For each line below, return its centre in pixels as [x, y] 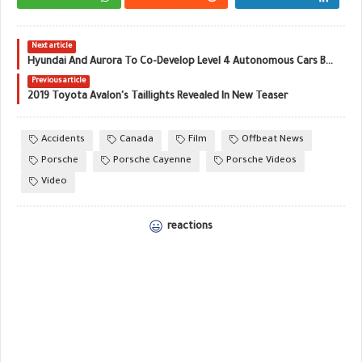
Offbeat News [273, 141]
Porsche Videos [261, 162]
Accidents [63, 141]
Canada [137, 141]
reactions [189, 227]
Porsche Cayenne [152, 162]
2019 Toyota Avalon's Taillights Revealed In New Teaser [158, 97]
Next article [52, 47]
